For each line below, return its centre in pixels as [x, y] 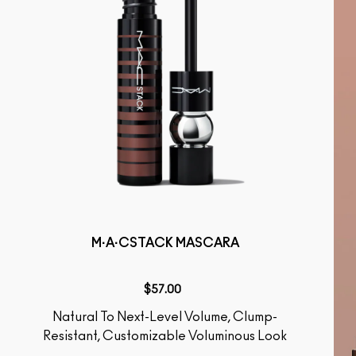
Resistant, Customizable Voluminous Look [165, 336]
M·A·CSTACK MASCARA [165, 244]
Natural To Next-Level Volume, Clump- [58, 317]
